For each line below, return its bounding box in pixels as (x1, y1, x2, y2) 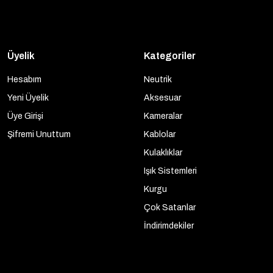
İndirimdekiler (144, 221, 194, 230)
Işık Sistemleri (144, 166, 197, 175)
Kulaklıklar (144, 148, 182, 157)
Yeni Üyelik (7, 93, 49, 102)
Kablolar (144, 130, 175, 139)
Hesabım (7, 75, 41, 84)
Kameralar (144, 112, 182, 121)
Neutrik (144, 75, 172, 84)
